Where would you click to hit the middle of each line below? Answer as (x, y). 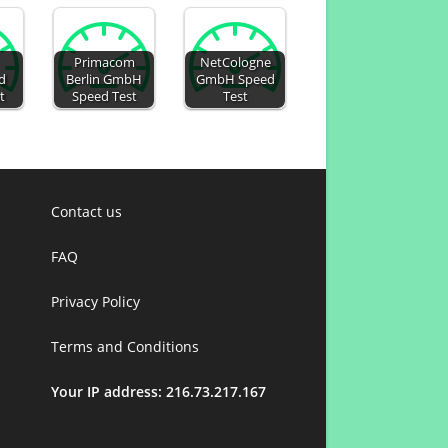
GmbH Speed (235, 79)
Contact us (86, 211)
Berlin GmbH (104, 79)
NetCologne (235, 62)
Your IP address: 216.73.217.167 (158, 391)
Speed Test (104, 96)
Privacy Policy (95, 301)
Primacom (104, 62)
